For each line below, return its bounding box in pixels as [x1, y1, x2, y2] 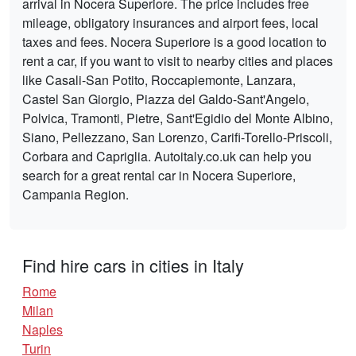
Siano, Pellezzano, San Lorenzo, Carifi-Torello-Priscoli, [22, 127, 332, 146]
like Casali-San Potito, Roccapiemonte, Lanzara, [22, 70, 296, 89]
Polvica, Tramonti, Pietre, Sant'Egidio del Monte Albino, [22, 108, 333, 127]
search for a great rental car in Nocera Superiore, [22, 165, 296, 184]
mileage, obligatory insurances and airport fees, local [22, 13, 319, 32]
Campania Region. [22, 184, 129, 203]
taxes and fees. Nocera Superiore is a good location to [22, 32, 327, 51]
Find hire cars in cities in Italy [22, 252, 244, 277]
